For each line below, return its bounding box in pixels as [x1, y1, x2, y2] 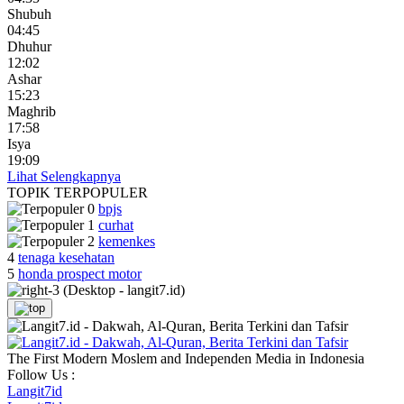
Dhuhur [7, 38, 51, 54]
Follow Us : [7, 366, 75, 382]
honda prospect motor [18, 265, 142, 281]
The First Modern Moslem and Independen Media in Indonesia [7, 350, 364, 366]
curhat [98, 216, 133, 233]
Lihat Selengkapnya [7, 168, 121, 184]
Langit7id [7, 382, 62, 399]
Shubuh [7, 5, 51, 22]
